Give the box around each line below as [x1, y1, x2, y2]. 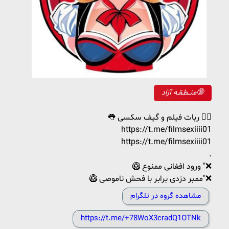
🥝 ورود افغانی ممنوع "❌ [201, 161, 212, 172]
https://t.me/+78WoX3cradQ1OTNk [81, 213, 201, 224]
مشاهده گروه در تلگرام [130, 191, 201, 201]
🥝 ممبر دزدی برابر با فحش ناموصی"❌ [203, 173, 212, 185]
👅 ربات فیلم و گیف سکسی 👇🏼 [199, 112, 212, 123]
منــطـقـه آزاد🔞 [196, 87, 204, 98]
